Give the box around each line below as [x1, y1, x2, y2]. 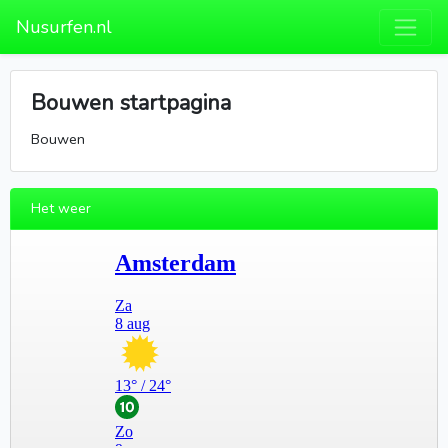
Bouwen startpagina [31, 88, 231, 119]
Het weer [31, 199, 91, 219]
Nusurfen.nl [16, 15, 112, 40]
